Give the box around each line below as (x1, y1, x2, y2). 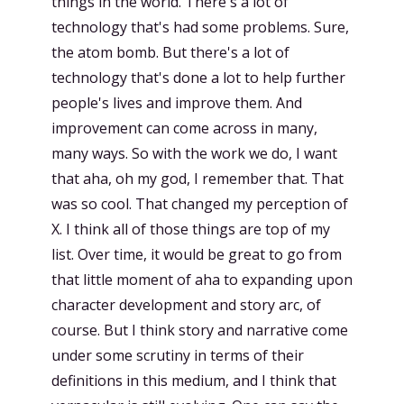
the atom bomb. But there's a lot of (51, 41, 289, 62)
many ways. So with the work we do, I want (51, 142, 337, 163)
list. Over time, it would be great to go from (51, 243, 342, 264)
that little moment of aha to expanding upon (51, 269, 353, 289)
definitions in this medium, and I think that (51, 370, 336, 390)
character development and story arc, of (51, 294, 321, 315)
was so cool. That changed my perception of (51, 193, 348, 214)
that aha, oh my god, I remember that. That (51, 168, 344, 188)
